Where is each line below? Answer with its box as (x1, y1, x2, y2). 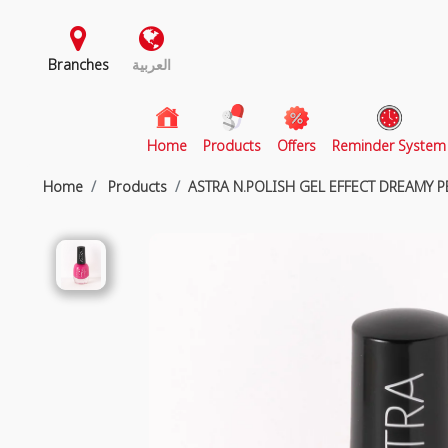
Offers (277, 136, 317, 155)
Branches (47, 55, 109, 74)
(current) (186, 135, 240, 154)
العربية (132, 55, 172, 74)
